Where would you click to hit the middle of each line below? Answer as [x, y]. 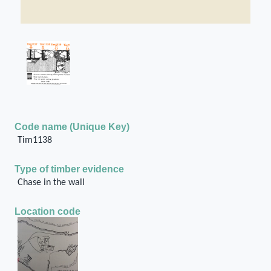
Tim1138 [34, 140]
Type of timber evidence [69, 169]
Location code [47, 211]
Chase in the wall [51, 183]
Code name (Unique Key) [72, 127]
